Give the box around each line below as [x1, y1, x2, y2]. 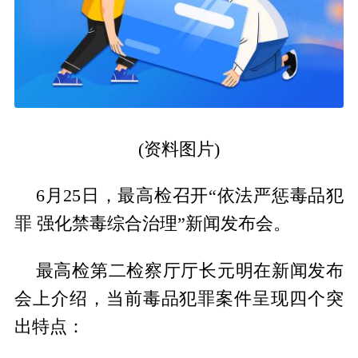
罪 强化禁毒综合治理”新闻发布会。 [14, 214, 291, 234]
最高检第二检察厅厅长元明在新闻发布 [35, 261, 344, 281]
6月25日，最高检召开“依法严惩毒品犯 [35, 186, 344, 206]
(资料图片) [138, 139, 220, 159]
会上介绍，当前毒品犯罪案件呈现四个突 [14, 289, 344, 309]
